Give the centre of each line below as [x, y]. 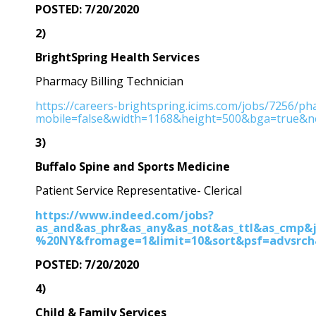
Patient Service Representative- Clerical [139, 191]
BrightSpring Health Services [117, 57]
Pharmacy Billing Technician [109, 81]
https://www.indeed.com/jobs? [124, 215]
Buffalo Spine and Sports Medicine [133, 167]
